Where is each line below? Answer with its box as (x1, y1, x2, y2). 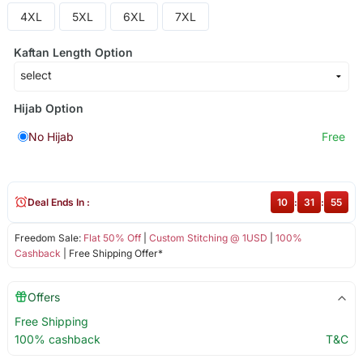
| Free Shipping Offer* (60, 246, 163, 259)
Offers (27, 289, 60, 304)
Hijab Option (13, 100, 83, 115)
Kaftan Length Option (13, 45, 133, 59)
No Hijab (28, 129, 74, 143)
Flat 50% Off (83, 231, 141, 244)
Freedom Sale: (14, 231, 83, 244)
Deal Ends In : (27, 195, 90, 208)
